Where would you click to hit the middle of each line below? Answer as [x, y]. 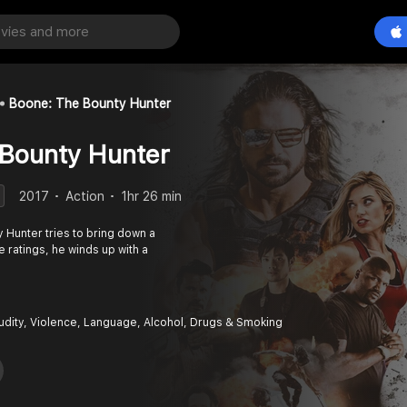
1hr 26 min [151, 196]
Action [85, 196]
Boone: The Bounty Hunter [90, 104]
